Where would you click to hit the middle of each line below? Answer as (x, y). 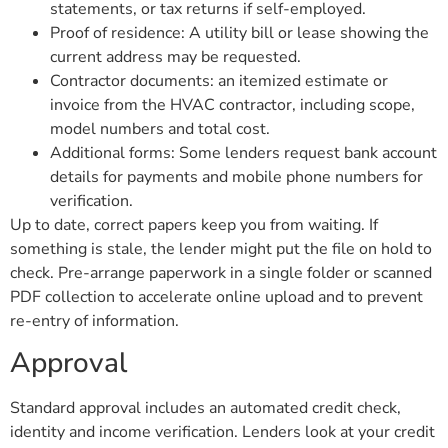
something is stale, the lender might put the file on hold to (221, 248)
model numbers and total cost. (160, 128)
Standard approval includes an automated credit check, (205, 408)
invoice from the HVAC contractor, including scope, (232, 104)
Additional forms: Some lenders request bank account (243, 152)
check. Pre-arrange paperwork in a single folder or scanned (221, 272)
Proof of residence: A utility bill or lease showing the (239, 32)
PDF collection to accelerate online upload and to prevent (216, 296)
